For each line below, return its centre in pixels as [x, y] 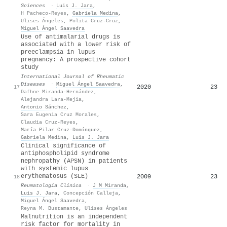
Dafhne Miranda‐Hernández [57, 91]
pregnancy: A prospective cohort [76, 60]
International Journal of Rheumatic [72, 76]
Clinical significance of [63, 146]
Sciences [33, 5]
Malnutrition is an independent [74, 217]
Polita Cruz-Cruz [94, 21]
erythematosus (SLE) [54, 176]
